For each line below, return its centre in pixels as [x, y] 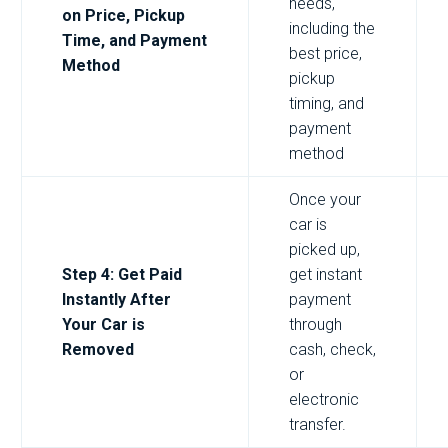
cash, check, [332, 349]
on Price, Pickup [123, 15]
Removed [98, 349]
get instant [325, 274]
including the [332, 28]
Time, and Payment [134, 40]
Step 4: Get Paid [122, 274]
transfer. [317, 424]
